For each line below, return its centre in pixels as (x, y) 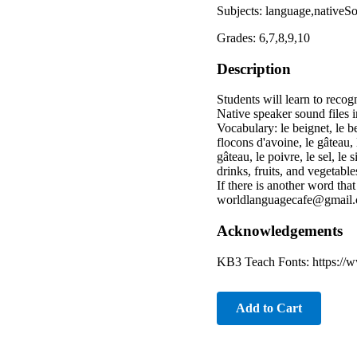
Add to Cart (269, 308)
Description (254, 69)
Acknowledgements (280, 231)
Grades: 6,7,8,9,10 (263, 37)
